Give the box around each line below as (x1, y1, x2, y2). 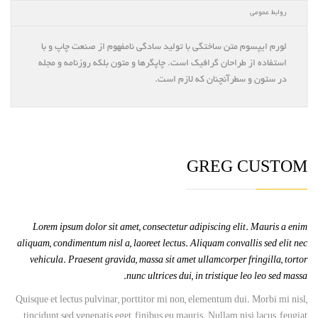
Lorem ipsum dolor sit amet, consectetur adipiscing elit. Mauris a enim (33, 223, 307, 234)
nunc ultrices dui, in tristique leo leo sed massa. (126, 272, 307, 283)
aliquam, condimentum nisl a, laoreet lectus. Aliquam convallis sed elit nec (17, 239, 307, 250)
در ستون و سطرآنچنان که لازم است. (155, 75, 287, 85)
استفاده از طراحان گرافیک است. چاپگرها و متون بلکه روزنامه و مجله (38, 58, 287, 69)
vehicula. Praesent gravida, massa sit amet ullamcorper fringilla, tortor (30, 256, 307, 266)
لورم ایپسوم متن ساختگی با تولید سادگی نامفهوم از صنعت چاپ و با (41, 42, 287, 53)
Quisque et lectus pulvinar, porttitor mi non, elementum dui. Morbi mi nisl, (16, 295, 307, 306)
